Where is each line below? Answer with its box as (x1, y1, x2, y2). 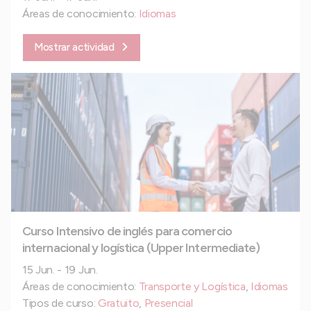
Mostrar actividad (34, 40, 115, 53)
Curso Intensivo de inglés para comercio (22, 224, 232, 239)
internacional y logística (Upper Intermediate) (22, 240, 260, 256)
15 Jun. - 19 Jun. (22, 263, 98, 277)
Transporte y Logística (138, 280, 246, 294)
